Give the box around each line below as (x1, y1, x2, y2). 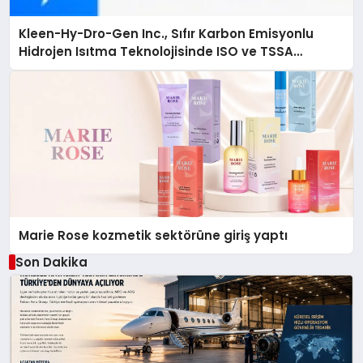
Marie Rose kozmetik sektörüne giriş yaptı (19, 226, 288, 244)
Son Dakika (15, 253, 88, 271)
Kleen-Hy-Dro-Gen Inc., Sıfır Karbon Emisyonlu (19, 25, 314, 43)
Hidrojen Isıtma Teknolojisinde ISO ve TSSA (19, 43, 294, 61)
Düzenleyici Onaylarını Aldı (19, 61, 190, 79)
